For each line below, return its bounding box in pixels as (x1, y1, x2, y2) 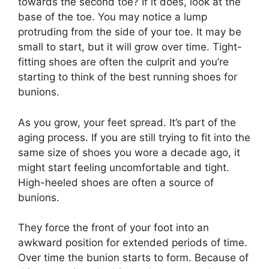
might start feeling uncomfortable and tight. (18, 161, 229, 174)
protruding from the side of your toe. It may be (18, 26, 241, 38)
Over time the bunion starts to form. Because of (18, 252, 249, 264)
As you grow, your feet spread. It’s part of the (18, 116, 236, 128)
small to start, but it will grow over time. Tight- (18, 41, 242, 53)
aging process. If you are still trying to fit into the (18, 131, 250, 144)
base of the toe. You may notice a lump (18, 11, 207, 23)
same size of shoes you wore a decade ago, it (18, 146, 240, 159)
